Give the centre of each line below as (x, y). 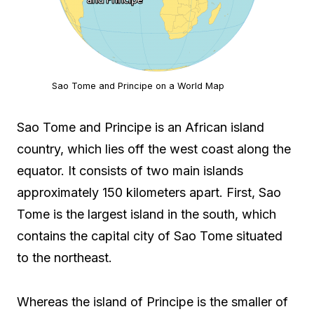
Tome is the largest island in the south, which (146, 214)
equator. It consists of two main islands (130, 171)
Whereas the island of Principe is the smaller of (152, 302)
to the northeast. (64, 258)
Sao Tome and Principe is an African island (141, 127)
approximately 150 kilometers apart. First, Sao (149, 192)
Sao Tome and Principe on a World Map (138, 86)
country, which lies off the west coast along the (154, 149)
